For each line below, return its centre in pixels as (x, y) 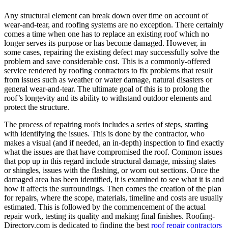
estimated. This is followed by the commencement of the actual (105, 207)
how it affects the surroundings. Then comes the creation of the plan (113, 189)
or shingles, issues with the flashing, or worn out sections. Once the (112, 170)
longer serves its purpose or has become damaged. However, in (105, 43)
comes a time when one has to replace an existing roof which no (107, 34)
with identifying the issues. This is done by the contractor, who (104, 134)
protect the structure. (37, 107)
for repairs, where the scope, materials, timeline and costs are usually (113, 198)
